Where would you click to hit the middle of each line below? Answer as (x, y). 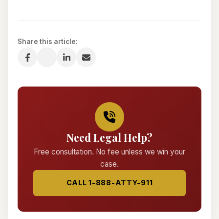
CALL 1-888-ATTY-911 (109, 183)
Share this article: (48, 42)
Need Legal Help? (109, 138)
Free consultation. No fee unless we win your (109, 152)
